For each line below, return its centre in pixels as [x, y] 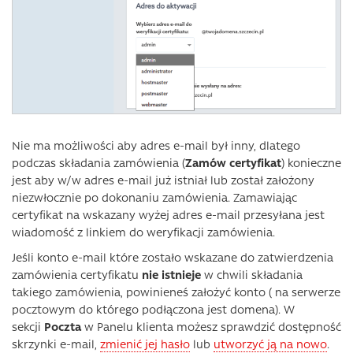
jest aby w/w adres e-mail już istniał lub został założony [163, 180]
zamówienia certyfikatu [75, 275]
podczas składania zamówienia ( [98, 163]
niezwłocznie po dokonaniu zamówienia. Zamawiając [154, 197]
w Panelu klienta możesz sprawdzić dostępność [211, 327]
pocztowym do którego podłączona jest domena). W [153, 309]
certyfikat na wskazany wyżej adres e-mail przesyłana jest [170, 215]
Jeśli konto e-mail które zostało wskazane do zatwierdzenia [173, 257]
